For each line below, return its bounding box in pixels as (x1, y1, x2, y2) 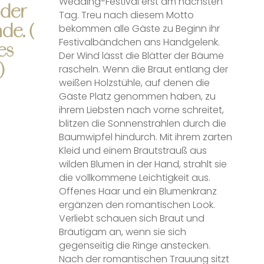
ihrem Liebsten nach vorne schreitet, (58, 103, 224, 117)
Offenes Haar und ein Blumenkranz (58, 184, 217, 199)
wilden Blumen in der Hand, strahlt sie (58, 157, 227, 171)
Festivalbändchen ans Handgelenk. (58, 35, 220, 49)
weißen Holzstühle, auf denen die (58, 76, 210, 90)
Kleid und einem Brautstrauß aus (58, 144, 207, 158)
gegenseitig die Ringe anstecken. (58, 239, 210, 253)
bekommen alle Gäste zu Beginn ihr (58, 22, 220, 36)
